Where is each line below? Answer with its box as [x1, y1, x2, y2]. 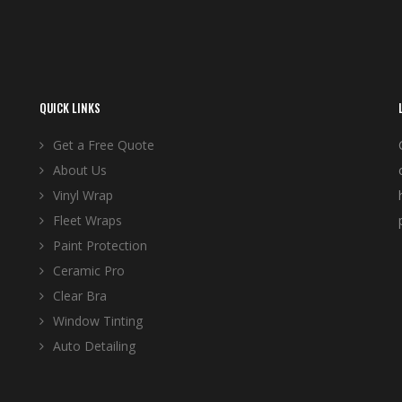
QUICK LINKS [39, 99, 100, 117]
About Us [52, 162, 107, 179]
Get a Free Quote [52, 136, 154, 153]
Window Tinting [52, 312, 143, 329]
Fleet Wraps [52, 212, 122, 229]
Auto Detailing [52, 337, 135, 354]
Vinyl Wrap [52, 187, 113, 204]
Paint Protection [52, 237, 147, 254]
